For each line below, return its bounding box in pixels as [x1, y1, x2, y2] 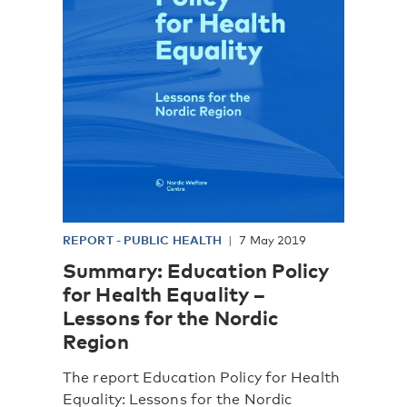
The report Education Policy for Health [63, 368, 340, 386]
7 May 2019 [239, 232, 307, 247]
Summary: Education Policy [63, 256, 330, 283]
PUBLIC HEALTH [123, 232, 223, 247]
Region [63, 327, 129, 353]
